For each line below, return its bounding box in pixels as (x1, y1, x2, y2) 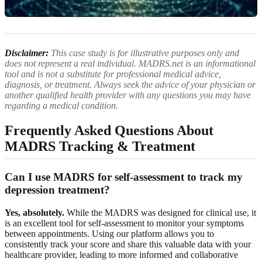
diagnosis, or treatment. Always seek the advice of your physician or (5, 80, 256, 90)
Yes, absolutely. (5, 207, 64, 218)
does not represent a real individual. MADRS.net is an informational (5, 58, 256, 69)
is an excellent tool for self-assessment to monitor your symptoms (5, 218, 244, 228)
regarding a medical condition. (5, 101, 118, 111)
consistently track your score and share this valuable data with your (5, 239, 251, 249)
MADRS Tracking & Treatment (5, 139, 195, 154)
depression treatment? (5, 184, 110, 196)
